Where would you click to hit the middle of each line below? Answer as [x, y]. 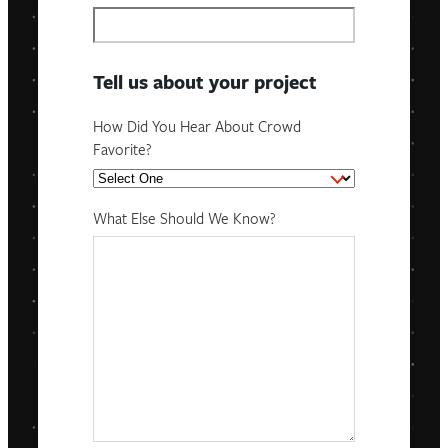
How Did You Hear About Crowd [197, 129]
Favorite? [123, 152]
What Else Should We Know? [185, 220]
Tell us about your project [205, 85]
